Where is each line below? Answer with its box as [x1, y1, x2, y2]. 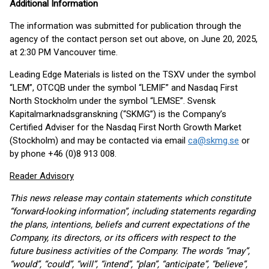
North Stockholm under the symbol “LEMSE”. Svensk [10, 95, 216, 106]
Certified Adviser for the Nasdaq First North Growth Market [10, 122, 241, 133]
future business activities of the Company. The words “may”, [10, 246, 250, 256]
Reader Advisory [10, 171, 74, 181]
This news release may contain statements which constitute [10, 193, 251, 204]
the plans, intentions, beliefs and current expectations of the [10, 219, 249, 230]
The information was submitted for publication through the [10, 20, 241, 31]
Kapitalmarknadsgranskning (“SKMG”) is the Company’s [10, 109, 226, 119]
